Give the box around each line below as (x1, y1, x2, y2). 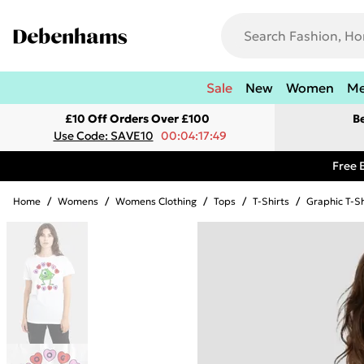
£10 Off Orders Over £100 (65, 111, 210, 126)
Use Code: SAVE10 (53, 128, 154, 143)
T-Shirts (253, 195, 289, 207)
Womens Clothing (115, 195, 197, 207)
